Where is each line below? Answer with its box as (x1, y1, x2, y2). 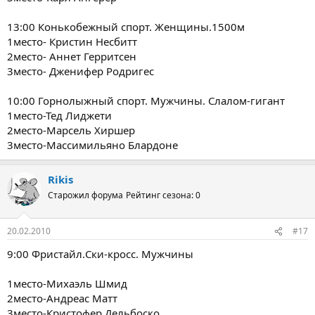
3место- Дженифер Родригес (7, 63, 154, 78)
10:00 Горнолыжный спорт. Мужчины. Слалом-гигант (7, 93, 285, 108)
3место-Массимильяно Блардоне (7, 137, 178, 152)
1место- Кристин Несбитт (7, 34, 137, 49)
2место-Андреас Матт (7, 291, 117, 305)
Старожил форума (48, 188, 123, 201)
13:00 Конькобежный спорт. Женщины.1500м (7, 19, 245, 34)
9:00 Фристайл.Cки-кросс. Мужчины (7, 247, 193, 261)
